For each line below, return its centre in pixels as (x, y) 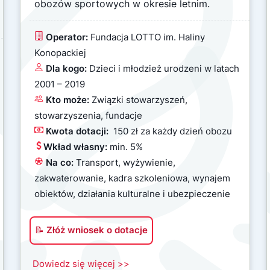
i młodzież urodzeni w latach (179, 68)
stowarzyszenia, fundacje (88, 115)
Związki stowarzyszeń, (140, 100)
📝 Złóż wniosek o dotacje (91, 230)
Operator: (68, 37)
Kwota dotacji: (78, 131)
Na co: (60, 162)
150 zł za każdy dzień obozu (173, 131)
